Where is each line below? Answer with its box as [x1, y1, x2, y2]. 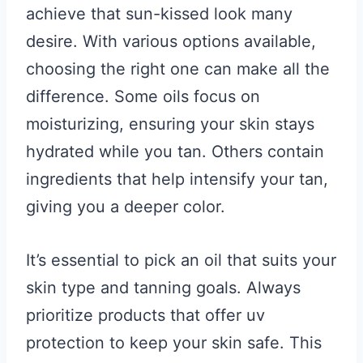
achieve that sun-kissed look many [26, 4, 293, 23]
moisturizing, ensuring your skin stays [26, 114, 314, 134]
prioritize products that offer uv [26, 305, 265, 325]
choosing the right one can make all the [26, 59, 330, 79]
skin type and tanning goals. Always [26, 278, 301, 297]
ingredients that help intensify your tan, [26, 169, 328, 189]
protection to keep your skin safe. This [26, 333, 322, 352]
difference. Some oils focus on [26, 87, 260, 106]
